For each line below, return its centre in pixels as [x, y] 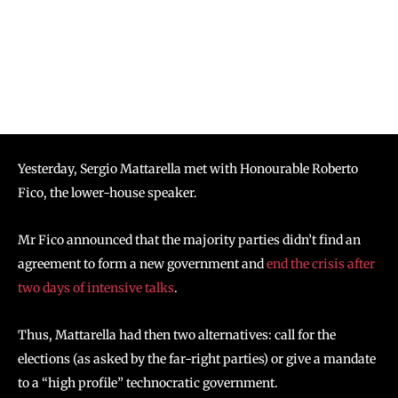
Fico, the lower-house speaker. [107, 193]
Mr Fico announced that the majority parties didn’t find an [189, 240]
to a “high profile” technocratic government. [148, 383]
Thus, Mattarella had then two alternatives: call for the [177, 335]
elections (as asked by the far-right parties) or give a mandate [197, 359]
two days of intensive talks [96, 288]
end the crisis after [321, 264]
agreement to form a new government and [142, 264]
